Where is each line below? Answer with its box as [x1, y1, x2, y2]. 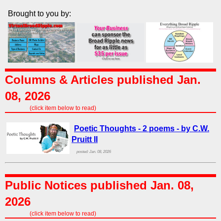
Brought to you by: [8, 9, 71, 18]
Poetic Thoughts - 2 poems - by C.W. [74, 124, 209, 133]
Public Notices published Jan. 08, [5, 179, 194, 192]
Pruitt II [72, 135, 98, 144]
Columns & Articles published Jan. [5, 73, 201, 86]
